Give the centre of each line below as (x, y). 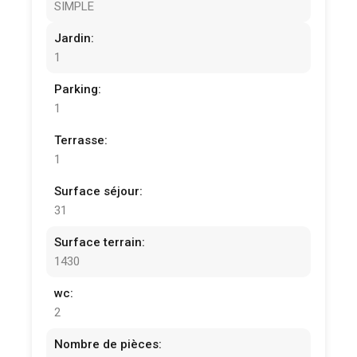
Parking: (78, 90)
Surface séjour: (99, 192)
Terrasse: (81, 141)
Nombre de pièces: (108, 345)
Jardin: (75, 39)
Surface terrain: (100, 243)
